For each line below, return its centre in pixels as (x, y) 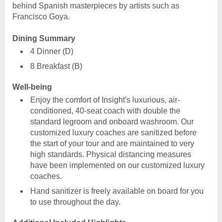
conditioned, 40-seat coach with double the (105, 111)
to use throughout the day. (75, 202)
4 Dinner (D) (52, 51)
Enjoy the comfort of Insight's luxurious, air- (105, 100)
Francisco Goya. (41, 16)
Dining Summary (44, 38)
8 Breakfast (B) (56, 66)
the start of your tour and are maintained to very (112, 143)
